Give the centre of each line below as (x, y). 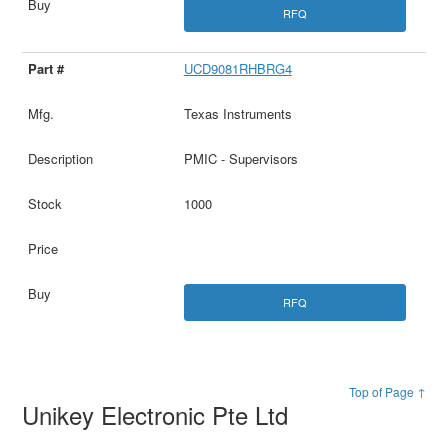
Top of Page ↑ (387, 392)
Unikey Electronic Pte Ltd (159, 415)
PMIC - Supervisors (240, 158)
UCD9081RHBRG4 (237, 68)
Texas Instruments (237, 113)
